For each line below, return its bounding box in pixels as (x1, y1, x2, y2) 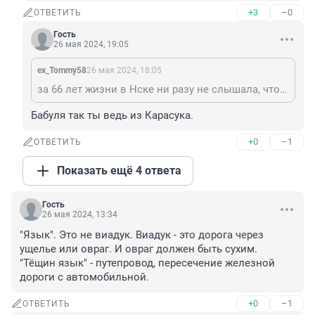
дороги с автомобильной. (20, 271, 149, 284)
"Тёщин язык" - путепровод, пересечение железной (20, 257, 275, 270)
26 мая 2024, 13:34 (42, 210, 117, 220)
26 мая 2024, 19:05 (53, 39, 129, 50)
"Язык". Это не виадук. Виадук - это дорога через (20, 229, 264, 242)
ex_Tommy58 (37, 65, 86, 76)
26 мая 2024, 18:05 (86, 65, 162, 76)
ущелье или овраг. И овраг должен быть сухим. (20, 243, 257, 256)
